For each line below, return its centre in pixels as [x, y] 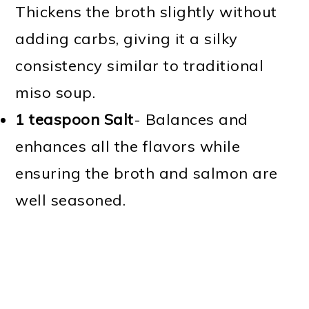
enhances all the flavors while [128, 147]
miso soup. [56, 93]
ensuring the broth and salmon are [147, 173]
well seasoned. [71, 200]
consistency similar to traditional [140, 66]
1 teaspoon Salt [74, 120]
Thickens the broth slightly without [146, 12]
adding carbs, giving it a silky [127, 39]
